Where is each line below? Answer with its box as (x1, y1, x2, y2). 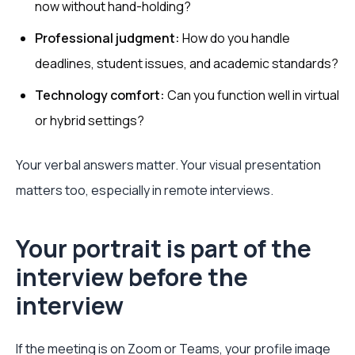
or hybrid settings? (35, 112, 144, 129)
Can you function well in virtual (165, 86, 339, 104)
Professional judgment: (35, 29, 180, 47)
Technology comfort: (35, 86, 165, 104)
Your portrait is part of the (16, 232, 311, 265)
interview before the (16, 261, 248, 293)
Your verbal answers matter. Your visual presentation (16, 156, 321, 174)
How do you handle (180, 29, 290, 47)
